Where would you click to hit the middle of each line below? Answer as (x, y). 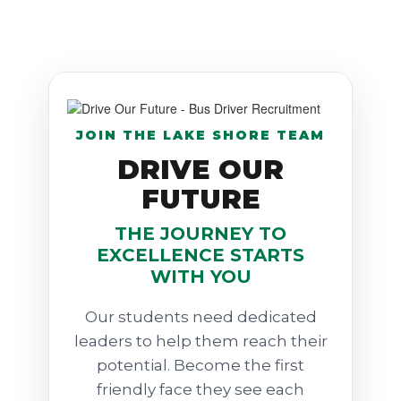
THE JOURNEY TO (200, 234)
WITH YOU (200, 277)
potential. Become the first (200, 366)
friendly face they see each (200, 390)
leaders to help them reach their (200, 341)
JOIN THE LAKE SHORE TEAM (200, 136)
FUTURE (200, 200)
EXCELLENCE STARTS (200, 256)
